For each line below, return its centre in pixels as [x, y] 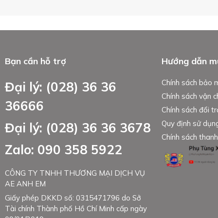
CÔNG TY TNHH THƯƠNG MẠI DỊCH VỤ [75, 173]
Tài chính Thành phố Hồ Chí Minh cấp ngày [76, 208]
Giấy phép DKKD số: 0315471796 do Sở [73, 198]
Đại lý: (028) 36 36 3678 [78, 127]
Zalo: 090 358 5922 [64, 149]
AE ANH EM [26, 183]
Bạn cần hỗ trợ [36, 61]
